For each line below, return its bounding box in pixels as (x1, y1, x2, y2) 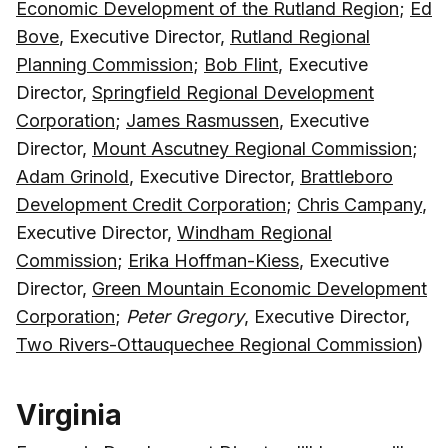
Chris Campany (297, 193, 422, 215)
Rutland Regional (230, 25, 370, 47)
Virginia (16, 397, 121, 432)
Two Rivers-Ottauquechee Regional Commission (16, 333, 417, 355)
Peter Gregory (126, 305, 244, 327)
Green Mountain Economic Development (92, 277, 427, 299)
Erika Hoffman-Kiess (128, 249, 299, 271)
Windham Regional (177, 221, 332, 243)
